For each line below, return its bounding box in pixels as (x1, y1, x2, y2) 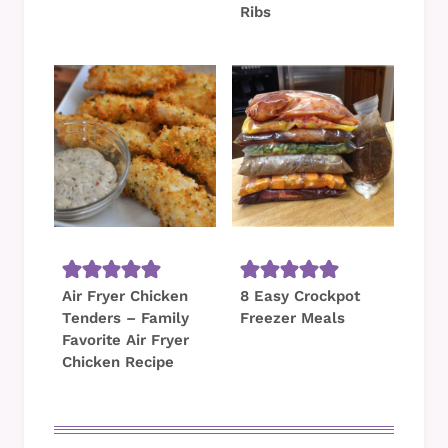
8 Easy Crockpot (240, 286, 360, 305)
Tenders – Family (62, 308, 189, 327)
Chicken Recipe (62, 352, 174, 371)
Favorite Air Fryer (62, 330, 189, 349)
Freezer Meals (240, 308, 345, 327)
